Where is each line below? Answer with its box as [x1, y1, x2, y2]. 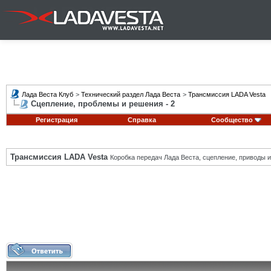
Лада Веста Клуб [22, 91, 73, 98]
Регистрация [35, 116, 77, 123]
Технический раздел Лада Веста [81, 91, 180, 98]
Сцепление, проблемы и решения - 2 [31, 99, 175, 108]
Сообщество [211, 116, 253, 123]
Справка [128, 116, 156, 123]
